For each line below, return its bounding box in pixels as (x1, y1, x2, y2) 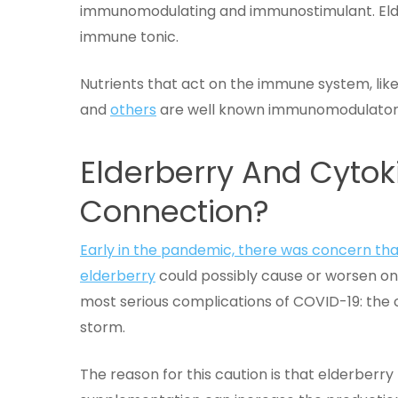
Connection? (80, 190, 269, 233)
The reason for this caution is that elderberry (80, 364, 394, 385)
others (110, 99, 156, 120)
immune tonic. (80, 27, 186, 47)
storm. (80, 317, 129, 338)
